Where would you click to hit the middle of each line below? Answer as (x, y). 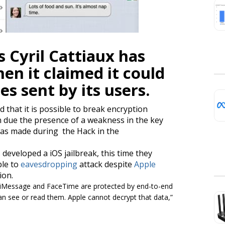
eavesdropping (49, 164)
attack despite (106, 164)
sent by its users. (83, 90)
